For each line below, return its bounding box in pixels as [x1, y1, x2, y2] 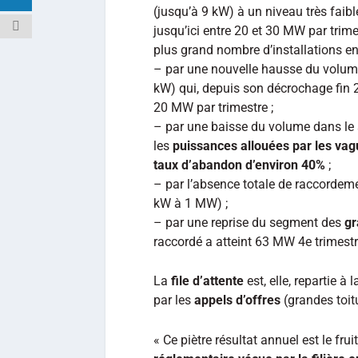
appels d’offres [194, 292, 280, 308]
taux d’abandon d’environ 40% [153, 157, 325, 173]
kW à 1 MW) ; [153, 195, 228, 211]
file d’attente [171, 273, 244, 289]
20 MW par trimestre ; [153, 99, 273, 115]
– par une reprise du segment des [153, 214, 344, 230]
